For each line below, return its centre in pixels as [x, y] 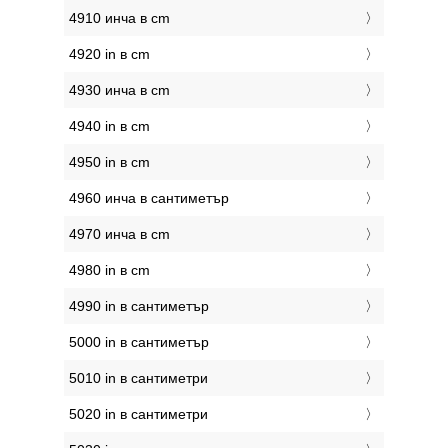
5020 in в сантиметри [138, 414]
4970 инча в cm [119, 234]
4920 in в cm [109, 54]
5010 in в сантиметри [138, 378]
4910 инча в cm [119, 18]
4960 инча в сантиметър [149, 198]
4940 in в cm [109, 126]
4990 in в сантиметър [139, 306]
